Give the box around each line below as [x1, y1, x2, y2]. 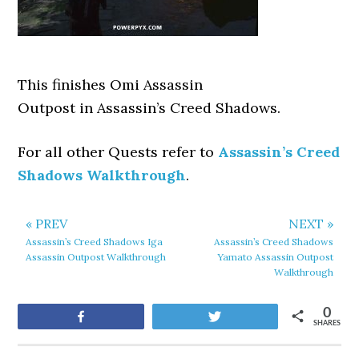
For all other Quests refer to [18, 143, 219, 161]
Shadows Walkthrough [18, 166, 187, 184]
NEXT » [288, 216, 333, 232]
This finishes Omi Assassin [18, 75, 204, 94]
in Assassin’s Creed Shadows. [79, 99, 285, 117]
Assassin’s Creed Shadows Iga [26, 236, 163, 248]
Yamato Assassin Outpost [216, 251, 333, 263]
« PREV [26, 216, 68, 232]
